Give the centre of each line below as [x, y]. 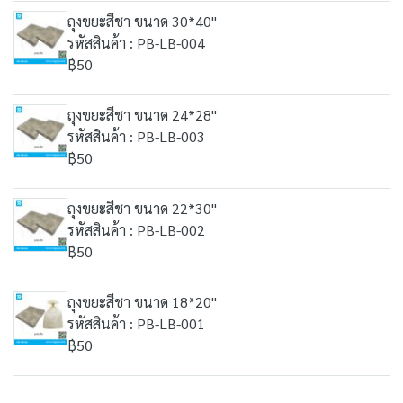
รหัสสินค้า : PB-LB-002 [136, 230]
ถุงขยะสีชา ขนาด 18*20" [142, 302]
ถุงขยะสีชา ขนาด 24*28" [142, 115]
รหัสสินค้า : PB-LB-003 [136, 136]
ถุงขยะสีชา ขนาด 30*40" [142, 21]
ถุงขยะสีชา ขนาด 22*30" [142, 208]
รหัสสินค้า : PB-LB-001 [136, 323]
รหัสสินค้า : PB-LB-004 [136, 43]
